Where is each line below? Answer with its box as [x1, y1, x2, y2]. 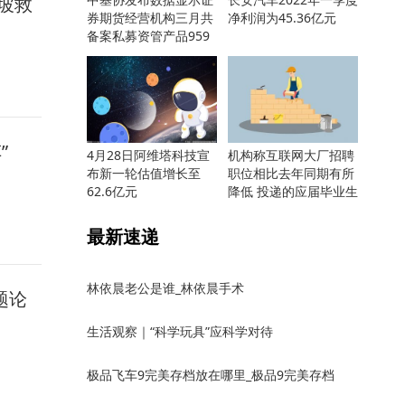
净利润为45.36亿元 [228, 9, 336, 26]
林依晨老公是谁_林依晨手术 [87, 279, 244, 297]
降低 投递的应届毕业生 [228, 183, 358, 200]
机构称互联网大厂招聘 [228, 146, 354, 164]
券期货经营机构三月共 [87, 9, 213, 26]
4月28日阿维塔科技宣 [87, 146, 210, 164]
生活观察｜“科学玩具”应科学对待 [87, 323, 273, 340]
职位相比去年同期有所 [228, 165, 354, 182]
